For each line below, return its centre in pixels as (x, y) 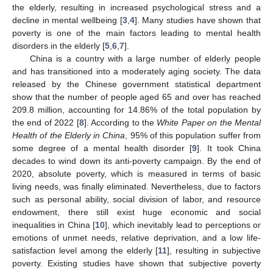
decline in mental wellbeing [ (67, 20)
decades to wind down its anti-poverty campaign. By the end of (136, 161)
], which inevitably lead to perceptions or (183, 225)
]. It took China (229, 148)
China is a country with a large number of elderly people (145, 58)
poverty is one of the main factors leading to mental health (136, 33)
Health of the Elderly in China (69, 135)
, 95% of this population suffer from (193, 135)
